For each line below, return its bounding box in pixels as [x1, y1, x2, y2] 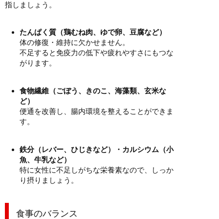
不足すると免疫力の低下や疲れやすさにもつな [20, 48, 174, 57]
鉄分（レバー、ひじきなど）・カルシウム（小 [20, 145, 174, 153]
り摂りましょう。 [20, 175, 78, 184]
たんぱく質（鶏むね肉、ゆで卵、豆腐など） [20, 27, 166, 36]
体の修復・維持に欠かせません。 [20, 38, 130, 46]
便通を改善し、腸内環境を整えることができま [20, 107, 174, 115]
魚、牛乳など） [20, 155, 71, 164]
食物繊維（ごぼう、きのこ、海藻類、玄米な [20, 86, 166, 95]
